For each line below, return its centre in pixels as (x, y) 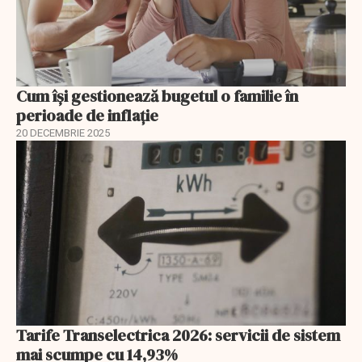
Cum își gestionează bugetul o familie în (157, 96)
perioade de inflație (87, 115)
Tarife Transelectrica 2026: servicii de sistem (178, 336)
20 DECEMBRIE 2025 (63, 133)
